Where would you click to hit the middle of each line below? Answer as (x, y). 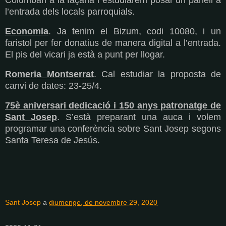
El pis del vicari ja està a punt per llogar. (85, 54)
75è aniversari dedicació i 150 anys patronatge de (113, 105)
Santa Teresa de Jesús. (52, 140)
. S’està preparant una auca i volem (139, 117)
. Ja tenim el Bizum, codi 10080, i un (135, 31)
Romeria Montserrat (49, 74)
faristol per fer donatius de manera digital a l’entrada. (113, 43)
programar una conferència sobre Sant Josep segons (113, 128)
